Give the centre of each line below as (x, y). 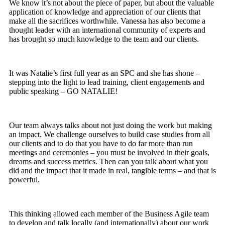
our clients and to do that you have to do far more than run (101, 144)
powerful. (24, 180)
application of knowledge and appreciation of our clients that (105, 12)
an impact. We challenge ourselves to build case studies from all (109, 135)
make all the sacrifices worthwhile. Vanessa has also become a (107, 21)
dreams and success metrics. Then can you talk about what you (108, 162)
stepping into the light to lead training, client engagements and (107, 82)
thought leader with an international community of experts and (107, 30)
